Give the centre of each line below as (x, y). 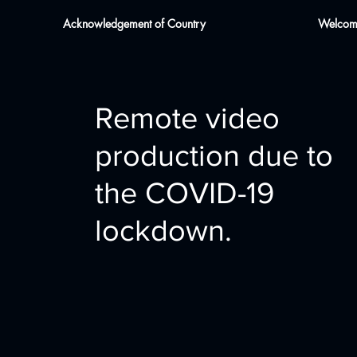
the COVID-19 (185, 192)
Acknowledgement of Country (134, 24)
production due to (214, 155)
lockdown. (164, 230)
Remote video (188, 118)
